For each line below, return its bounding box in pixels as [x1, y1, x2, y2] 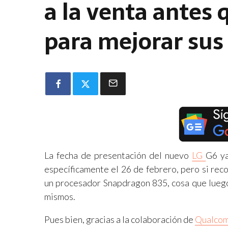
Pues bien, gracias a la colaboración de [44, 214, 195, 225]
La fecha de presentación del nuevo [44, 150, 192, 161]
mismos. [44, 191, 75, 203]
